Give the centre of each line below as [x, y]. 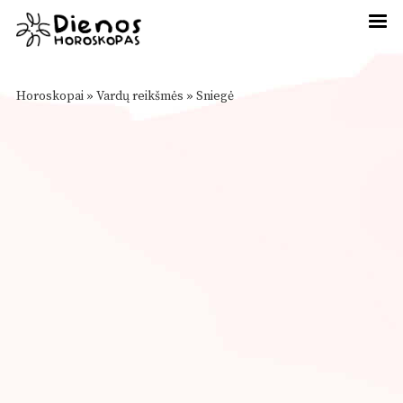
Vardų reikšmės [140, 96]
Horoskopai [50, 96]
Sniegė [215, 96]
